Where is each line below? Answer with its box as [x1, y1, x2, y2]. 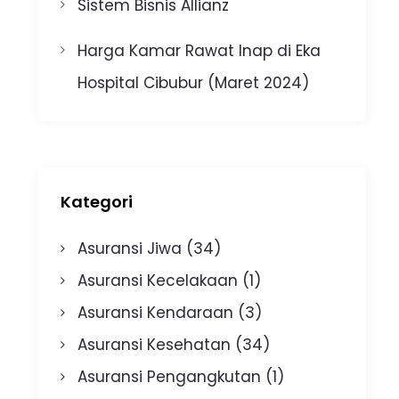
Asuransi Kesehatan [77, 334, 232, 356]
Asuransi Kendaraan [77, 302, 234, 324]
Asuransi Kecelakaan [77, 270, 239, 292]
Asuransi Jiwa [77, 238, 183, 260]
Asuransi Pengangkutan [77, 366, 262, 388]
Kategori [60, 191, 133, 214]
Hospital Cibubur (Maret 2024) [77, 71, 310, 94]
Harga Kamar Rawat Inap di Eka [77, 39, 322, 61]
